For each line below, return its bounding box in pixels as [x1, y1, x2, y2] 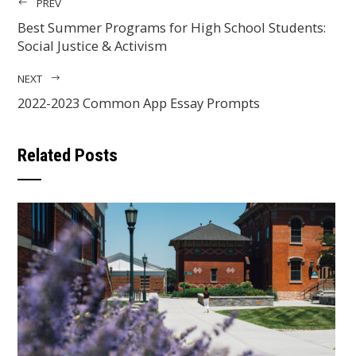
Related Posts [17, 144, 118, 165]
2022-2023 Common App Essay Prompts [17, 93, 261, 112]
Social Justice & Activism [17, 36, 168, 55]
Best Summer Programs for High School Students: [17, 17, 327, 37]
